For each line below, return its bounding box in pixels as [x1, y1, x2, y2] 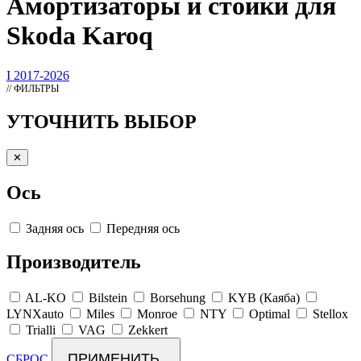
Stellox [313, 307, 348, 322]
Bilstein [89, 291, 127, 305]
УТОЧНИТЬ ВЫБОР [6, 110, 197, 132]
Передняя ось [106, 221, 180, 235]
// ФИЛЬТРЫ [6, 82, 59, 94]
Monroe [137, 307, 177, 322]
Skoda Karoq [6, 21, 153, 51]
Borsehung [150, 291, 205, 305]
